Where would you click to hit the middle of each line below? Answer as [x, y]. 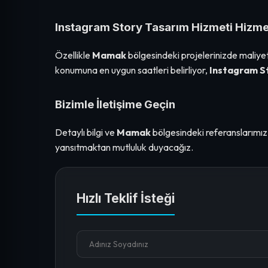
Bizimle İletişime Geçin [115, 104]
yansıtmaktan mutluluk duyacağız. [124, 147]
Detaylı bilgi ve [86, 132]
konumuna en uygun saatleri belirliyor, [132, 70]
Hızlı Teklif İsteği [126, 198]
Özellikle [74, 55]
